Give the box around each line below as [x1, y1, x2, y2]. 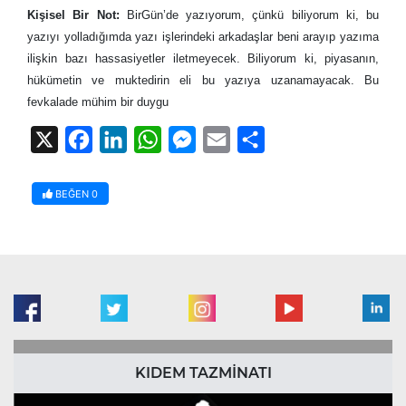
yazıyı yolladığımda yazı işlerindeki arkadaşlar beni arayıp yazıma [27, 29, 379, 43]
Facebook [92, 130, 160, 149]
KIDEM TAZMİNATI [134, 363, 272, 382]
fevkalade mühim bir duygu [27, 94, 169, 109]
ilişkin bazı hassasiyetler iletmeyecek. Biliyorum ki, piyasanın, [27, 51, 379, 65]
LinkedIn [127, 130, 184, 149]
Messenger [196, 130, 270, 149]
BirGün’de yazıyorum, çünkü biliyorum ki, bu [126, 7, 379, 22]
